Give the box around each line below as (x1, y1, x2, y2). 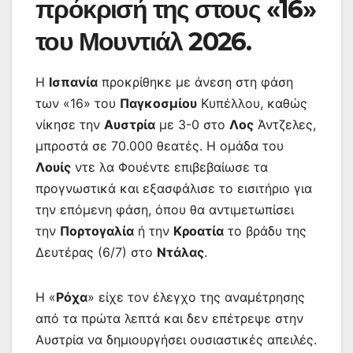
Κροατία (173, 222, 224, 239)
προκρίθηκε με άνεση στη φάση (98, 73, 293, 90)
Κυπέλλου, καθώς (197, 95, 307, 111)
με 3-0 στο (155, 116, 229, 132)
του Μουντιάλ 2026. (35, 26, 251, 58)
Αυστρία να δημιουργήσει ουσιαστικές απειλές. (35, 331, 317, 347)
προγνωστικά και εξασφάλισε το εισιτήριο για (35, 180, 312, 196)
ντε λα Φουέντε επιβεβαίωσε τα (71, 158, 268, 175)
